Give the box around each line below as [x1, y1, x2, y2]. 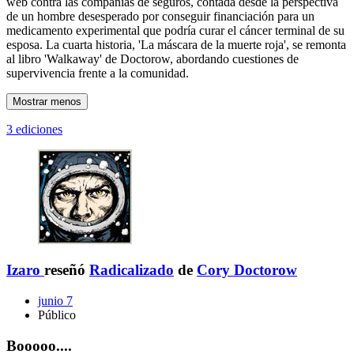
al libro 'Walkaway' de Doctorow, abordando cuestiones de [6, 51, 299, 66]
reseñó [44, 262, 89, 279]
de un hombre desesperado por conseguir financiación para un [6, 9, 314, 23]
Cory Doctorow [197, 262, 297, 279]
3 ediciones [6, 122, 62, 136]
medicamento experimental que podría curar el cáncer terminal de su [6, 23, 345, 37]
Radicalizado [89, 262, 174, 279]
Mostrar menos [13, 95, 81, 107]
